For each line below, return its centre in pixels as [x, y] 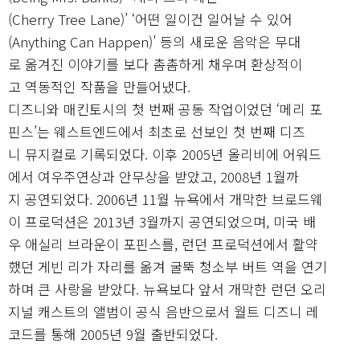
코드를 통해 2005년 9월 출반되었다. [113, 333]
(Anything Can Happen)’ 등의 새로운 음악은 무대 [154, 41]
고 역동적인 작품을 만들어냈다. [99, 86]
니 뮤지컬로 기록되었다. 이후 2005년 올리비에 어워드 [165, 153]
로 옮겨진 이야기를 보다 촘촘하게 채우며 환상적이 [155, 63]
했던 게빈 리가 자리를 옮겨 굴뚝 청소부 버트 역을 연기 [168, 266]
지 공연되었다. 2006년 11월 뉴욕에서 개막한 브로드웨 [166, 198]
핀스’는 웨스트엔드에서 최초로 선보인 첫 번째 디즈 [157, 131]
